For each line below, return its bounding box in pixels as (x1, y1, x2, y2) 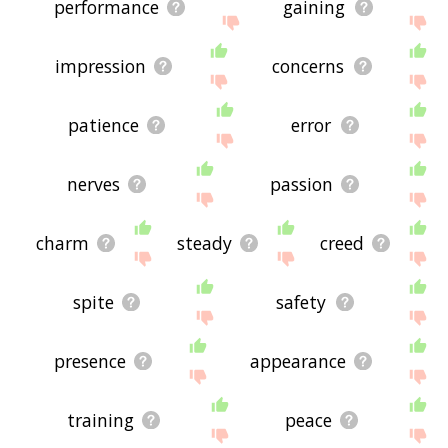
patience (67, 113, 139, 138)
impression (54, 54, 146, 79)
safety (276, 290, 327, 315)
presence (53, 349, 126, 374)
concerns (272, 54, 345, 79)
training (67, 408, 135, 433)
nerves (66, 172, 120, 197)
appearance (249, 349, 346, 374)
